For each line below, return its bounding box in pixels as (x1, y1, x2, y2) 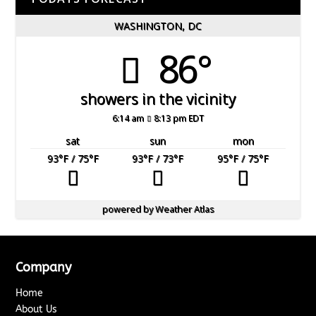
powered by (102, 202, 155, 215)
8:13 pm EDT (154, 111, 205, 123)
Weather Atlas (154, 202, 214, 215)
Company (16, 259, 72, 275)
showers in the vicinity (80, 88, 236, 109)
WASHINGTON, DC (114, 19, 202, 33)
